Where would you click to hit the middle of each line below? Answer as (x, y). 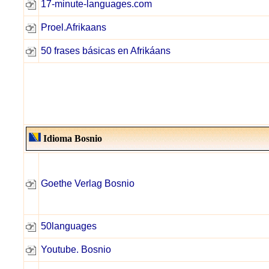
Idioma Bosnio (71, 138)
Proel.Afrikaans (74, 27)
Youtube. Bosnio (76, 249)
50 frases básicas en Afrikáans (106, 51)
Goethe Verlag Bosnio (88, 183)
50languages (69, 226)
